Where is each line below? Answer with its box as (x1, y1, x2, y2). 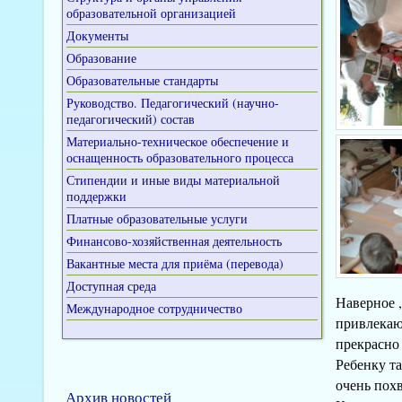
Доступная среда (66, 277, 156, 294)
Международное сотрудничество (66, 300, 242, 317)
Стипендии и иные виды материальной (66, 171, 280, 188)
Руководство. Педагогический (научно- (66, 94, 279, 111)
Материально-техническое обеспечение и (66, 133, 289, 150)
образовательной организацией (66, 4, 236, 22)
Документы (66, 27, 128, 44)
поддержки (66, 188, 127, 205)
